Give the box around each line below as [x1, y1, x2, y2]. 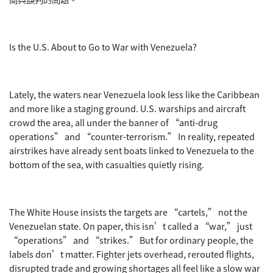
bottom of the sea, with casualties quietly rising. [9, 157, 204, 171]
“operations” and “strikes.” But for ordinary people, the [9, 233, 253, 246]
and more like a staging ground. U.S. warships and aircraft [9, 101, 246, 115]
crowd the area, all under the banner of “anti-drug [9, 115, 218, 129]
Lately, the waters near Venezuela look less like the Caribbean [9, 87, 260, 101]
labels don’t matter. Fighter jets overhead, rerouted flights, [9, 247, 254, 260]
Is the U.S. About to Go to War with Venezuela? [9, 40, 197, 53]
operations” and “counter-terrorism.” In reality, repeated [9, 129, 255, 143]
